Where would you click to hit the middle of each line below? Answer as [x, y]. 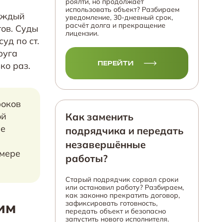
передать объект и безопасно [116, 211]
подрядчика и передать [124, 131]
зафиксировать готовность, [111, 203]
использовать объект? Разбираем [122, 9]
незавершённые [106, 144]
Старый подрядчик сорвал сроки [122, 179]
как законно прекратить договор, [123, 195]
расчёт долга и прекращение [115, 25]
